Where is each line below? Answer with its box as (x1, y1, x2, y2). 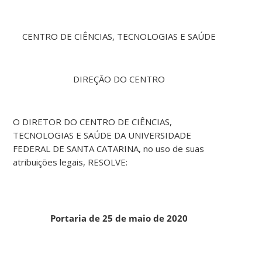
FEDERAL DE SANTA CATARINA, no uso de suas (13, 143, 205, 155)
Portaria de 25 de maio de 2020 (50, 212, 188, 225)
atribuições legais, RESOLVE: (13, 156, 128, 168)
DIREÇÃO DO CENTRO (73, 73, 166, 85)
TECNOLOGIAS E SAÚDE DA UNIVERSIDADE (13, 129, 192, 142)
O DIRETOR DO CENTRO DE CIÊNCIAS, (13, 116, 173, 128)
